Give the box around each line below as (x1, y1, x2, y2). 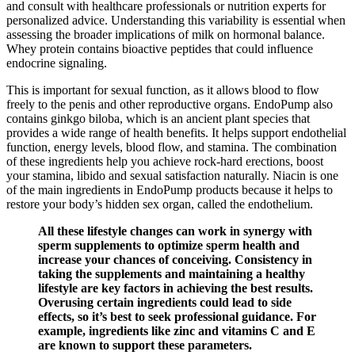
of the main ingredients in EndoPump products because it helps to (6, 183, 333, 197)
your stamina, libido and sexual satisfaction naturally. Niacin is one (6, 169, 338, 183)
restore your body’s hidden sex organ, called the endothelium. (6, 197, 313, 212)
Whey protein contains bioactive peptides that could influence (6, 42, 313, 56)
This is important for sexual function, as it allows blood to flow (6, 83, 319, 97)
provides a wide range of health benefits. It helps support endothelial (6, 126, 346, 140)
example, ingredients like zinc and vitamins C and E (38, 324, 315, 338)
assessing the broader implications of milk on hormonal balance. (6, 28, 325, 42)
